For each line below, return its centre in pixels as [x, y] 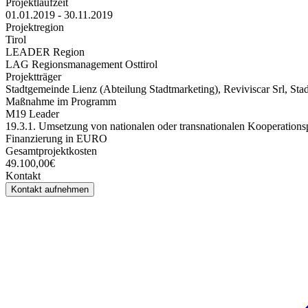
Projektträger [33, 76]
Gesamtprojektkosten [51, 151]
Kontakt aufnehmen [50, 189]
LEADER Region [45, 52]
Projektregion [35, 27]
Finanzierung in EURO [56, 138]
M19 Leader [32, 113]
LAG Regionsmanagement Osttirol [81, 64]
